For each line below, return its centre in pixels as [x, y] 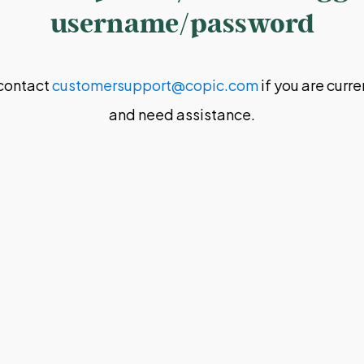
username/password [182, 23]
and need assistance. [182, 114]
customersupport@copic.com [155, 84]
